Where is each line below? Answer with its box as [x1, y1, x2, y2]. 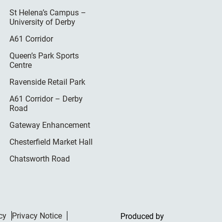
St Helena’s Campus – [9, 7, 87, 17]
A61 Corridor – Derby [9, 94, 83, 104]
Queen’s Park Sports [9, 51, 79, 60]
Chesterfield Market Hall [9, 137, 93, 147]
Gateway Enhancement [9, 120, 91, 130]
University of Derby [9, 17, 76, 27]
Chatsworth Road [9, 154, 70, 164]
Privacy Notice [12, 211, 62, 221]
